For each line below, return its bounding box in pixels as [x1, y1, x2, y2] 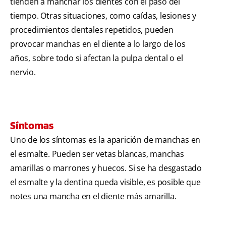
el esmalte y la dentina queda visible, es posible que [10, 177, 201, 188]
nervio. [10, 67, 36, 78]
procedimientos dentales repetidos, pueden [10, 24, 174, 36]
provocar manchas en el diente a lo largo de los [10, 38, 186, 50]
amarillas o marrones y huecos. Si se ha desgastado [10, 162, 202, 174]
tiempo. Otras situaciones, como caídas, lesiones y [10, 10, 196, 22]
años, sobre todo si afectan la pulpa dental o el [10, 52, 183, 64]
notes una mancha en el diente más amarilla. [10, 191, 177, 202]
